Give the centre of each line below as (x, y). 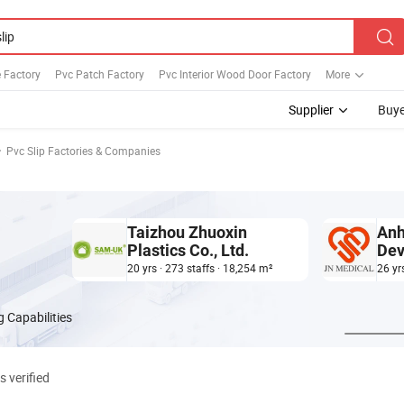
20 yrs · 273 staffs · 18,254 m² (200, 268)
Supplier (311, 110)
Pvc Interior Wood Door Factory (235, 73)
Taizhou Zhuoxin (187, 232)
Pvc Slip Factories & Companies (83, 151)
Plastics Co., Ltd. (188, 250)
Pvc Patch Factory (100, 73)
